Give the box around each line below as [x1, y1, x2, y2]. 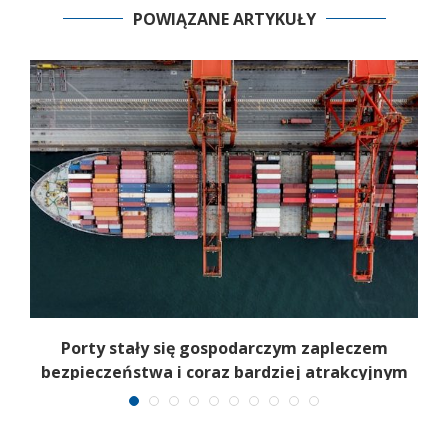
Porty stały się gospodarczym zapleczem [60, 337, 388, 360]
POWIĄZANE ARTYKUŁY [132, 7, 316, 30]
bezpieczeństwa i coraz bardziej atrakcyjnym [40, 361, 408, 384]
